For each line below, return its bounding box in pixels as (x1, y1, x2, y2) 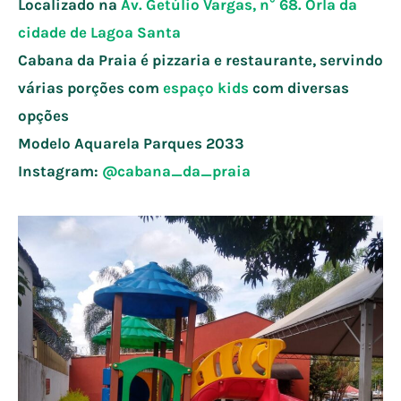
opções (18, 107, 69, 125)
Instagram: (18, 162, 102, 181)
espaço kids (163, 79, 249, 98)
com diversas (249, 79, 349, 98)
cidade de (18, 23, 90, 42)
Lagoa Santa (90, 23, 181, 42)
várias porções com (18, 79, 163, 98)
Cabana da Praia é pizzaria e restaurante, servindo (18, 51, 383, 70)
